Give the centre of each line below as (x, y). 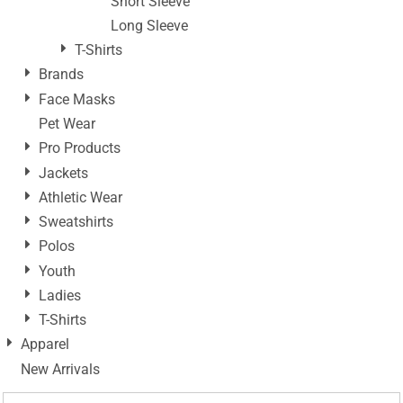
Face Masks (77, 99)
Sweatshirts (76, 222)
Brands (61, 75)
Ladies (60, 295)
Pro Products (80, 148)
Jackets (63, 173)
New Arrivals (60, 369)
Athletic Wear (81, 197)
